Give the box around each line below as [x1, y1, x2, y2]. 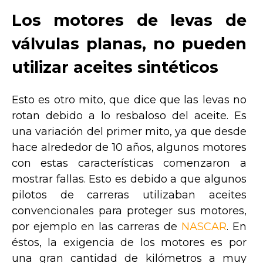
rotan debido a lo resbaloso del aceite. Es [12, 109, 247, 122]
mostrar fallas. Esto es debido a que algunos [12, 172, 247, 186]
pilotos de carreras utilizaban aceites [12, 188, 247, 201]
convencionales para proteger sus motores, [12, 204, 247, 217]
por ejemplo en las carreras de [12, 220, 181, 233]
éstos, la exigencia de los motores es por [12, 235, 247, 249]
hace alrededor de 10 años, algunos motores [12, 140, 247, 154]
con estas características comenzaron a [12, 156, 247, 170]
